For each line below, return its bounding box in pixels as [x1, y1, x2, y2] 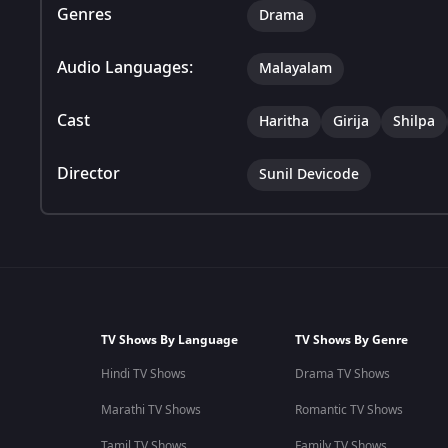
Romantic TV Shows [294, 401, 403, 419]
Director [57, 161, 120, 186]
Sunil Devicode [259, 163, 359, 185]
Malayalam [259, 57, 332, 79]
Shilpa [393, 110, 435, 132]
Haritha [259, 110, 309, 132]
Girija [333, 110, 369, 132]
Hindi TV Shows [100, 365, 186, 383]
